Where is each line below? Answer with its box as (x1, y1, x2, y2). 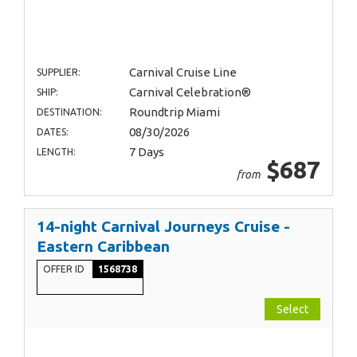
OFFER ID (43, 264, 87, 275)
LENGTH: (37, 147, 76, 158)
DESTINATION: (37, 107, 102, 118)
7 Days (128, 145, 164, 159)
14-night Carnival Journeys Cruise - (37, 218, 290, 236)
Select (277, 303, 308, 316)
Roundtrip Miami (128, 105, 220, 120)
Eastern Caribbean (37, 237, 170, 256)
